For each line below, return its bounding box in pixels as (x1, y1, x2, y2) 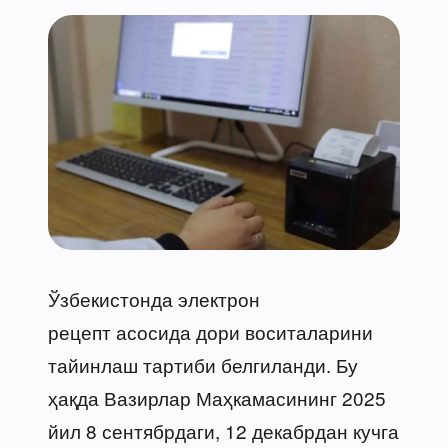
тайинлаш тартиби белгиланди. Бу (48, 350, 358, 378)
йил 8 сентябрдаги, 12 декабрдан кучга (48, 416, 399, 444)
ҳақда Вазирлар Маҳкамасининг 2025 (48, 383, 386, 411)
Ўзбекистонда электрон (48, 284, 260, 312)
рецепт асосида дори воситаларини (48, 317, 373, 345)
